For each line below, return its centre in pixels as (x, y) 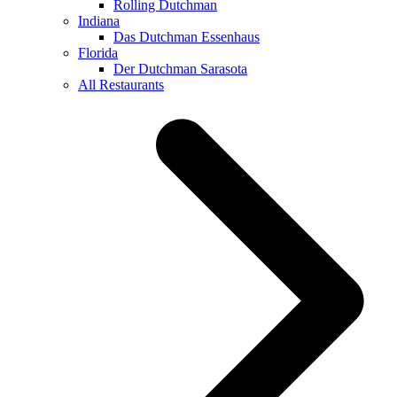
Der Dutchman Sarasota (180, 68)
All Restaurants (121, 84)
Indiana (99, 20)
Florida (98, 52)
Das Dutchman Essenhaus (187, 36)
